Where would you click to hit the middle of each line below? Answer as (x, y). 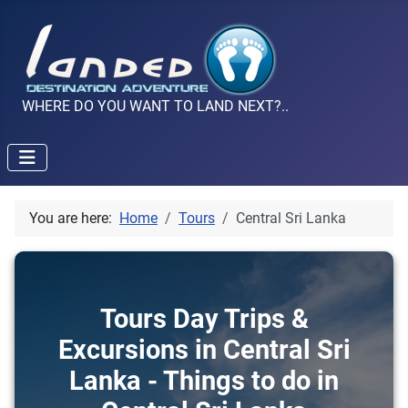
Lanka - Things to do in (204, 381)
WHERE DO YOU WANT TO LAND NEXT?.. (155, 107)
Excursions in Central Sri (204, 350)
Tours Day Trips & (204, 319)
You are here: (74, 219)
